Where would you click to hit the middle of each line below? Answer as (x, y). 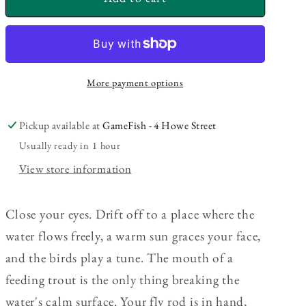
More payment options (135, 83)
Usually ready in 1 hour (70, 145)
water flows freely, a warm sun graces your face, (133, 236)
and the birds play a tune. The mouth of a (120, 258)
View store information (75, 169)
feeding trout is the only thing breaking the (122, 280)
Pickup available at (61, 126)
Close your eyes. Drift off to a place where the (130, 214)
